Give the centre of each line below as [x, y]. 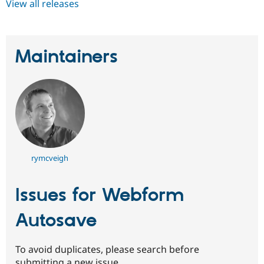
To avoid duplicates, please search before [107, 249]
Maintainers [67, 57]
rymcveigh [50, 158]
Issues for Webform [100, 196]
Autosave [56, 221]
